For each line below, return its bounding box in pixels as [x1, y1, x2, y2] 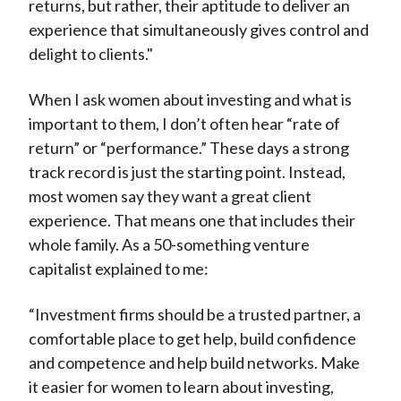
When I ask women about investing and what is [28, 90, 352, 110]
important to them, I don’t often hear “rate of [28, 114, 340, 134]
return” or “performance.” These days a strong [28, 138, 349, 158]
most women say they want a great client [28, 186, 311, 207]
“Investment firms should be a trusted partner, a [28, 304, 361, 325]
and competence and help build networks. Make [28, 353, 360, 373]
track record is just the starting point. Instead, [28, 162, 346, 183]
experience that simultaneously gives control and [28, 20, 369, 40]
